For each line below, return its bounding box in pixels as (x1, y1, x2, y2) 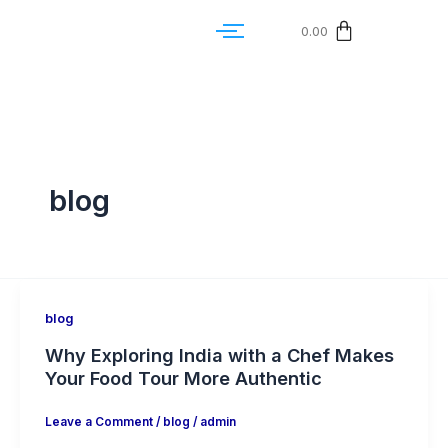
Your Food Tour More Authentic (44, 366, 322, 389)
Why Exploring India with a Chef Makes (44, 343, 394, 366)
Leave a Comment (44, 414, 153, 429)
